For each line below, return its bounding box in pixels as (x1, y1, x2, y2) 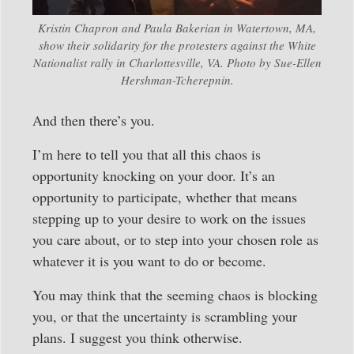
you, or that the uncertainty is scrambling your (32, 307, 297, 326)
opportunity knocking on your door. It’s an (32, 165, 275, 185)
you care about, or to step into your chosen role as (32, 229, 318, 249)
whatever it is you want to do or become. (32, 250, 266, 270)
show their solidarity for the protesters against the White (38, 36, 316, 53)
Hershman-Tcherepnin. (120, 71, 234, 88)
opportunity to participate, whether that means (32, 186, 297, 206)
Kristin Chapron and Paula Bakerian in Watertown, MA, (38, 19, 316, 36)
